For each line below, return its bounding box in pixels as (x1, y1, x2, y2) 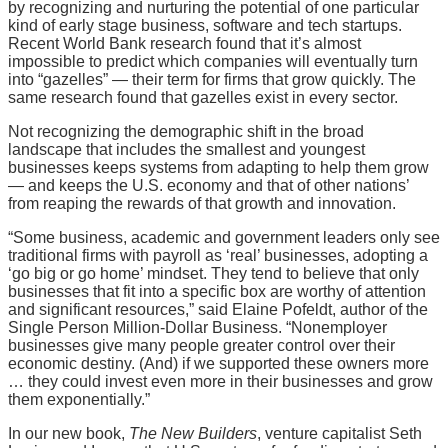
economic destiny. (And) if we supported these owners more (8, 355, 429, 373)
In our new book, (8, 425, 129, 443)
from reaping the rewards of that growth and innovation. (8, 195, 396, 213)
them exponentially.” (8, 391, 150, 409)
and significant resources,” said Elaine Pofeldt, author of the (8, 301, 428, 319)
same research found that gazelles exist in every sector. (8, 89, 398, 107)
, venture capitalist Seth (257, 425, 422, 443)
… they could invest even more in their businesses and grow (8, 373, 433, 391)
